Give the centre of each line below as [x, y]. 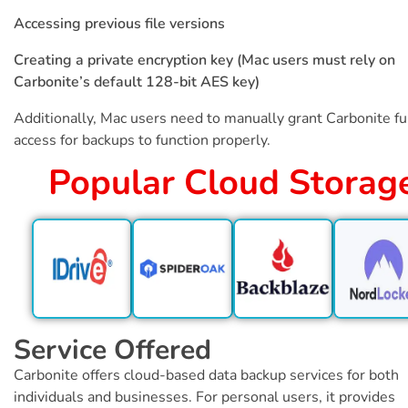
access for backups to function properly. [142, 140]
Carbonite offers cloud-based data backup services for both [206, 375]
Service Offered [112, 350]
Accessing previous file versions [119, 23]
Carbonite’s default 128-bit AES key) [137, 82]
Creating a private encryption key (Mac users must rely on [204, 60]
